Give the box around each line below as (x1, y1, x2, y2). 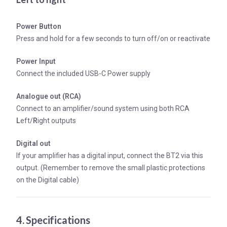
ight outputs (37, 116, 78, 125)
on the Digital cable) (16, 175, 79, 184)
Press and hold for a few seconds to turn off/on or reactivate (16, 34, 210, 43)
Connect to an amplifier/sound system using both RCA (16, 104, 190, 112)
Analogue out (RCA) (16, 92, 81, 100)
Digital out (16, 139, 51, 147)
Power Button (16, 22, 61, 30)
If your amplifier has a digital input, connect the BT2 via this (16, 151, 203, 160)
